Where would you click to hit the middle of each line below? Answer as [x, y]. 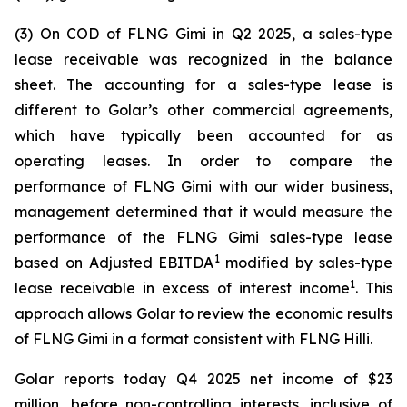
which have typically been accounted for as [203, 135]
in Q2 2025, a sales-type [299, 34]
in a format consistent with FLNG [226, 339]
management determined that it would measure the [203, 212]
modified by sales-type [306, 263]
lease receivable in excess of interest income [182, 288]
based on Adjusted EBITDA [114, 263]
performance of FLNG [98, 186]
